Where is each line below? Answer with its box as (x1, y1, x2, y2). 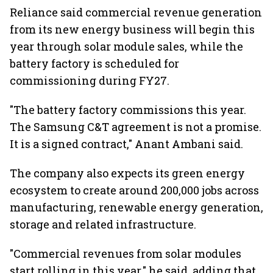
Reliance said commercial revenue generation (10, 5, 262, 19)
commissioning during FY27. (10, 73, 169, 88)
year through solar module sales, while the (10, 39, 243, 54)
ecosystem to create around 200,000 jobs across (10, 183, 259, 197)
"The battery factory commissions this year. (10, 102, 246, 117)
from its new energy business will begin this (10, 22, 255, 37)
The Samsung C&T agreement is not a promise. (10, 119, 261, 134)
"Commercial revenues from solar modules (10, 246, 241, 261)
